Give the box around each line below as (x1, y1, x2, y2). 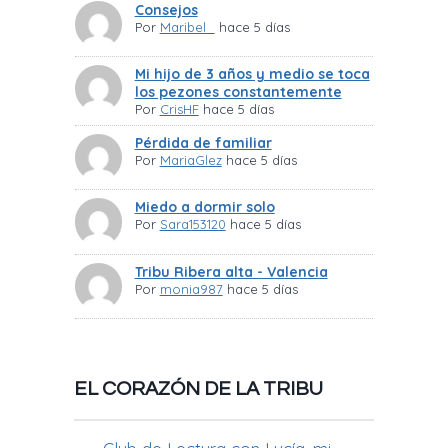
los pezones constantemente (134, 83, 342, 102)
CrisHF (159, 101, 199, 118)
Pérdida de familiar (134, 134, 272, 153)
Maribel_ (159, 19, 215, 36)
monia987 (159, 280, 223, 297)
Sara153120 (159, 216, 226, 233)
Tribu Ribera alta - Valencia (134, 262, 328, 281)
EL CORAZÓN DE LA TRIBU (74, 379, 323, 400)
